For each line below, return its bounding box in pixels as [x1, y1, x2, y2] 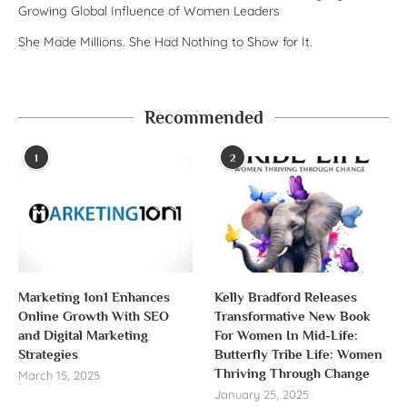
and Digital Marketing [18, 327, 148, 343]
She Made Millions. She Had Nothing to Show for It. [18, 34, 313, 51]
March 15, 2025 [18, 368, 100, 383]
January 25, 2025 [214, 387, 310, 402]
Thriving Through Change [214, 365, 371, 382]
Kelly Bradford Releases [214, 289, 358, 305]
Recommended [144, 107, 263, 128]
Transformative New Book [214, 308, 372, 324]
